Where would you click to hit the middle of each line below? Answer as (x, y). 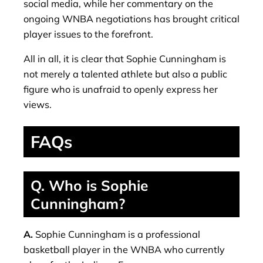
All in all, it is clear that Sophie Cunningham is (125, 58)
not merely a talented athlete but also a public (125, 74)
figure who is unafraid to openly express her (121, 89)
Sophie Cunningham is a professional (118, 235)
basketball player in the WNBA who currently (124, 250)
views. (38, 104)
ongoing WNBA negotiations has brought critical (131, 18)
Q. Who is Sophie (89, 186)
